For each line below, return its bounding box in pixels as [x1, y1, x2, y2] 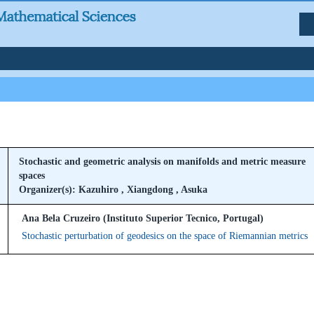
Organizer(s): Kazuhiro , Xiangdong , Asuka [19, 184, 207, 195]
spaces [19, 170, 45, 181]
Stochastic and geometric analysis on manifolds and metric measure [19, 156, 306, 167]
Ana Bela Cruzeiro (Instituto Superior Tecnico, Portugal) [19, 213, 264, 224]
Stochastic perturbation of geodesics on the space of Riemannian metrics [22, 231, 308, 241]
